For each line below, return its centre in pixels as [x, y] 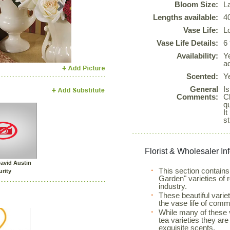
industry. [173, 186]
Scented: [203, 76]
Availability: [198, 56]
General [204, 89]
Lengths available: [186, 17]
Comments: [198, 97]
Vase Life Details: [188, 43]
